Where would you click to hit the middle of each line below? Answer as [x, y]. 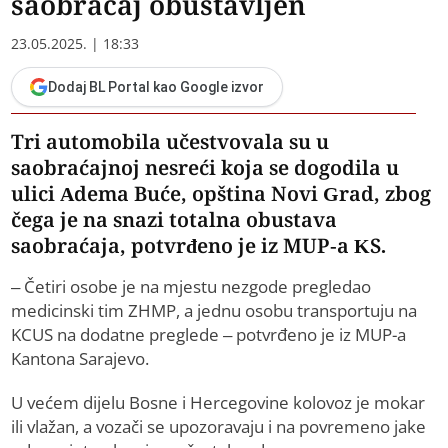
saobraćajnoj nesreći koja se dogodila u [205, 168]
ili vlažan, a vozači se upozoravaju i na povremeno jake [219, 427]
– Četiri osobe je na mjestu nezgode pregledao [191, 287]
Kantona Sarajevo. [80, 359]
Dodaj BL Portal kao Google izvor [156, 87]
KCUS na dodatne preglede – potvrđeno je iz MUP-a [209, 335]
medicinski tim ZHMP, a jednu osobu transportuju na [214, 311]
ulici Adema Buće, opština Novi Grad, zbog [221, 194]
